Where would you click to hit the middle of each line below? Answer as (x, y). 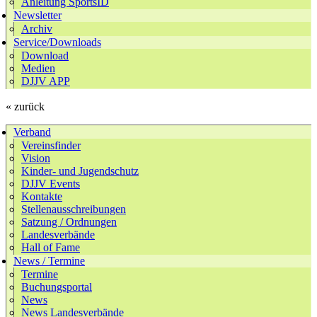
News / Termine (49, 260)
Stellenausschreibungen (74, 209)
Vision (36, 158)
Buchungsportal (57, 287)
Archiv (37, 28)
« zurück (25, 106)
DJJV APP (46, 81)
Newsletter (38, 15)
